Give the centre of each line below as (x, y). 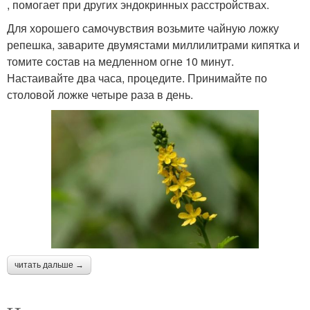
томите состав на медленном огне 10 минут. (120, 61)
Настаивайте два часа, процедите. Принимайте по (137, 78)
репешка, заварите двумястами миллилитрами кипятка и (153, 45)
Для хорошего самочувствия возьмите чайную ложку (143, 28)
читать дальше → (49, 265)
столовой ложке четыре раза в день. (100, 94)
